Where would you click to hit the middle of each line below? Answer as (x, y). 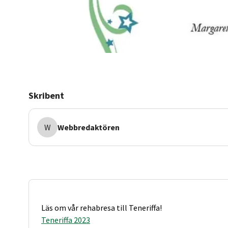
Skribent (46, 95)
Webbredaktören (89, 127)
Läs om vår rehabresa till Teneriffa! (102, 208)
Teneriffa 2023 (66, 220)
